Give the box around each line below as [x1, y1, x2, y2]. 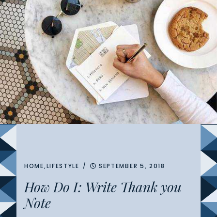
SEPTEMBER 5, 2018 [98, 161, 165, 170]
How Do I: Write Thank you [24, 177, 182, 196]
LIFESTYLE [46, 161, 79, 170]
